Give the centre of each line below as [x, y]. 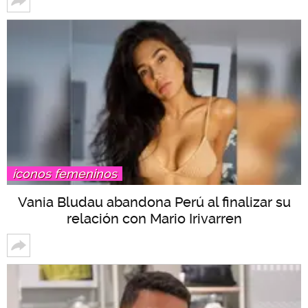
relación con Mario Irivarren [154, 219]
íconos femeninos [65, 174]
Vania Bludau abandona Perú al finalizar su [154, 202]
